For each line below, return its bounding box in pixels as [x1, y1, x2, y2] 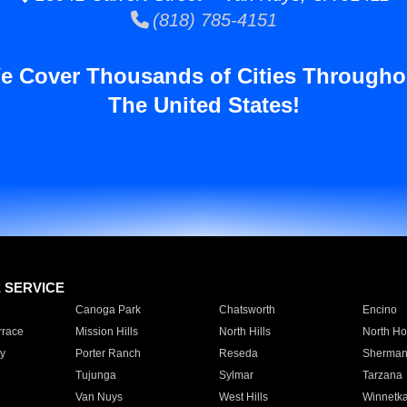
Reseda [218, 347, 258, 360]
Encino [362, 303, 397, 316]
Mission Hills [74, 325, 138, 338]
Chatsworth [218, 303, 275, 316]
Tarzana [362, 369, 402, 382]
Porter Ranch [74, 347, 141, 360]
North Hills [218, 325, 271, 338]
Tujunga [74, 369, 116, 382]
